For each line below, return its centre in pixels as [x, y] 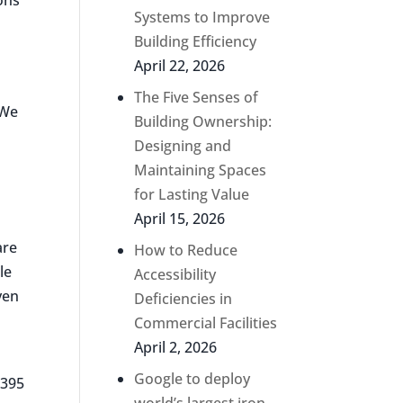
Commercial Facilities [206, 322]
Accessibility [175, 274]
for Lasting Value [192, 194]
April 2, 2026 [176, 347]
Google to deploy [193, 378]
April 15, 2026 [180, 218]
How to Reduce [186, 250]
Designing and [183, 145]
